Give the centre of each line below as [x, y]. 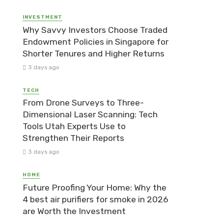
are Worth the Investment [74, 211]
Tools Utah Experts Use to [74, 126]
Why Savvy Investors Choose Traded [95, 30]
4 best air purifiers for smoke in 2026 [96, 199]
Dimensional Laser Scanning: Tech [90, 115]
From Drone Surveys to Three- [83, 103]
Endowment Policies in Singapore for [96, 41]
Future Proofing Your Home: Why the [95, 187]
